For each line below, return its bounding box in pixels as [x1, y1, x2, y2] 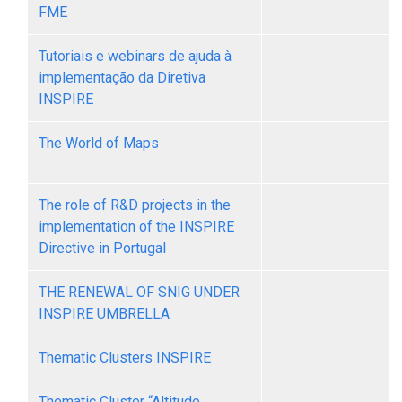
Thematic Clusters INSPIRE [39, 349, 211, 366]
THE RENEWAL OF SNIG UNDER [39, 284, 240, 301]
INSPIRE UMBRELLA [39, 305, 170, 322]
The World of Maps [39, 135, 159, 152]
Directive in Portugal [39, 240, 166, 257]
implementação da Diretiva [39, 69, 205, 86]
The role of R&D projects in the [39, 197, 231, 214]
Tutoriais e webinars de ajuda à [39, 48, 232, 65]
